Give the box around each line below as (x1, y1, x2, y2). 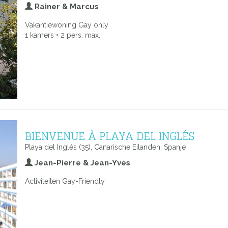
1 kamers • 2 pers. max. (25, 31, 100, 39)
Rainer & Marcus (33, 2, 99, 11)
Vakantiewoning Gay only (25, 21, 108, 29)
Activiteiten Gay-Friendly (25, 177, 105, 185)
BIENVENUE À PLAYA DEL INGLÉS (25, 126, 194, 146)
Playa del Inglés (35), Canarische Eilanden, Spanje (25, 143, 186, 151)
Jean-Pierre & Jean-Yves (33, 158, 130, 167)
